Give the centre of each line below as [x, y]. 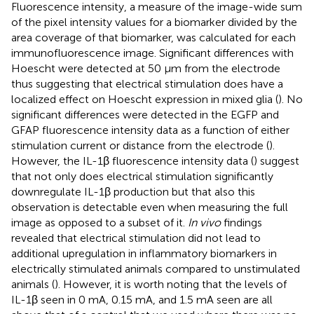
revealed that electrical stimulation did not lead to [136, 238]
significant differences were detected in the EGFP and [145, 115]
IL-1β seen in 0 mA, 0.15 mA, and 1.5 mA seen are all [142, 300]
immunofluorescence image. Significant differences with [152, 53]
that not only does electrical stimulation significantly [142, 177]
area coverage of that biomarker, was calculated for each [153, 38]
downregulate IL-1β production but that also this [133, 192]
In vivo [204, 223]
